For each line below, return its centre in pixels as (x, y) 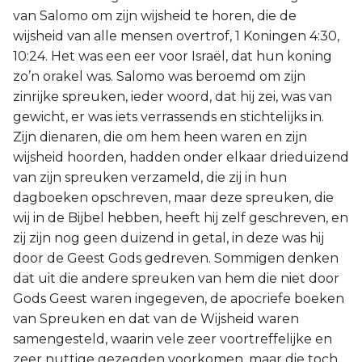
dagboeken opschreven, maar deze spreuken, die (173, 198)
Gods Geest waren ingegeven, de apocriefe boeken (179, 299)
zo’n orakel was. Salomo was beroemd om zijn (159, 76)
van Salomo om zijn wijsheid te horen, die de (155, 16)
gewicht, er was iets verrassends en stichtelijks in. (168, 117)
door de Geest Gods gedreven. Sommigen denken (176, 258)
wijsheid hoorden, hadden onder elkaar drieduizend (181, 157)
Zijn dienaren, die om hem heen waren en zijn (160, 137)
